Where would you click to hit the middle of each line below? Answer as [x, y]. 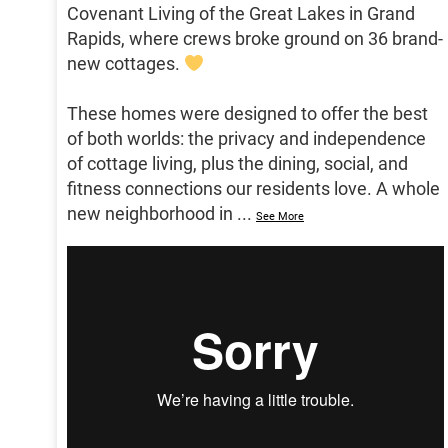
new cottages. [125, 64]
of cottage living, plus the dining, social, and [237, 164]
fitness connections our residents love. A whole [253, 189]
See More [280, 217]
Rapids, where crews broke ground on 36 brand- [255, 39]
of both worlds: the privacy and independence [246, 139]
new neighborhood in [150, 214]
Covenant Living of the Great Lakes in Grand [241, 14]
